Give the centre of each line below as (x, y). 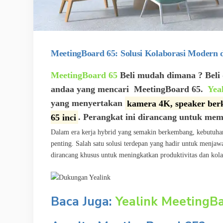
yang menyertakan (88, 103)
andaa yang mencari (91, 89)
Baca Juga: (83, 201)
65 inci (63, 117)
